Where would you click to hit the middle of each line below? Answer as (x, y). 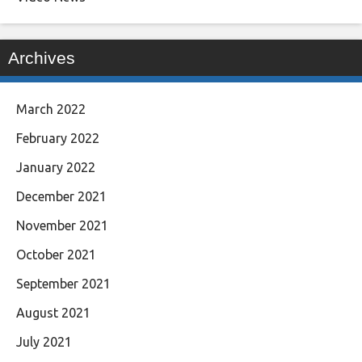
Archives (42, 57)
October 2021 (56, 254)
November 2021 (62, 225)
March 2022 (51, 109)
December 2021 (61, 196)
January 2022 (56, 167)
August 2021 (53, 312)
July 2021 (44, 341)
